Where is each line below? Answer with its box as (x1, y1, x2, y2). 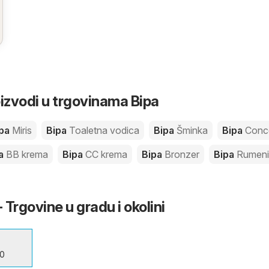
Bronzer (165, 148, 199, 160)
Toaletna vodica (69, 124, 139, 136)
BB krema (6, 148, 48, 160)
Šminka (177, 124, 208, 136)
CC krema (85, 148, 127, 160)
